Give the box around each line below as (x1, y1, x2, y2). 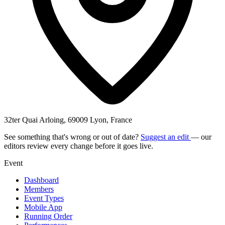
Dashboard (24, 175, 59, 184)
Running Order (24, 211, 72, 220)
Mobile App (24, 202, 62, 211)
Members (24, 184, 54, 193)
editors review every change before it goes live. (4, 141, 153, 150)
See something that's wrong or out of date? (4, 132, 141, 141)
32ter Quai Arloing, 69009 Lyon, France (4, 115, 132, 124)
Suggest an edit (141, 132, 191, 141)
